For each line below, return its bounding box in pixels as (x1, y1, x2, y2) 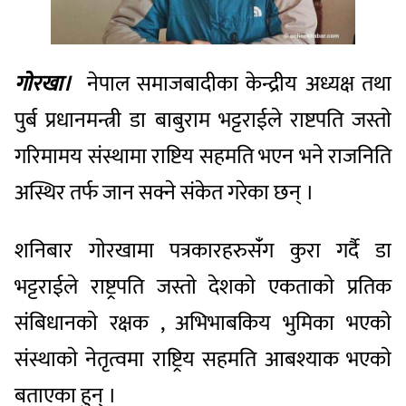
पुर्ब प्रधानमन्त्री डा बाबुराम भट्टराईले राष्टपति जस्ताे (14, 101, 391, 139)
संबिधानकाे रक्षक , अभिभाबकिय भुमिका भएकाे (14, 304, 391, 342)
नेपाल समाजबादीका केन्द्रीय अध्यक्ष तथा (79, 65, 392, 102)
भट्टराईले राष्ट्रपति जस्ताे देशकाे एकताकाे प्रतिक (14, 268, 391, 305)
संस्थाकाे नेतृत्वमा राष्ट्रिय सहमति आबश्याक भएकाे (14, 341, 391, 378)
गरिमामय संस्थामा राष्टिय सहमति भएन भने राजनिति (14, 138, 391, 175)
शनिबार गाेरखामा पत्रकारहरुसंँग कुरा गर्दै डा (14, 232, 391, 269)
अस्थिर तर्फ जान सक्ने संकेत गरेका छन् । (14, 174, 314, 211)
